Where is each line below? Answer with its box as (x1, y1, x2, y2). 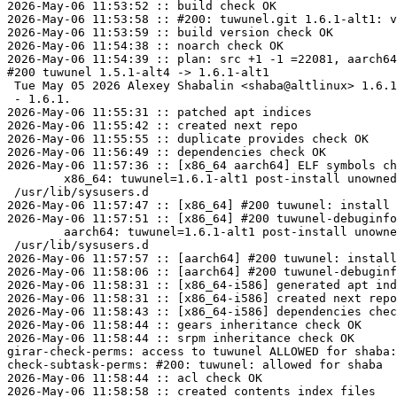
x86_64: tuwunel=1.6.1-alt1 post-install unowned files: (7, 172, 64, 185)
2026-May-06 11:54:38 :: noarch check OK (7, 39, 284, 52)
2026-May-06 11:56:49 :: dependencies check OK (7, 145, 326, 159)
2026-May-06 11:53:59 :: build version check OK (7, 26, 333, 39)
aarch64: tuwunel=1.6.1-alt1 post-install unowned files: (7, 225, 64, 238)
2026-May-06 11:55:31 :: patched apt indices (7, 105, 312, 119)
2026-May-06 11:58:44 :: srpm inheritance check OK (7, 331, 354, 345)
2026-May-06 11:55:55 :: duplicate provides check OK (7, 132, 369, 145)
